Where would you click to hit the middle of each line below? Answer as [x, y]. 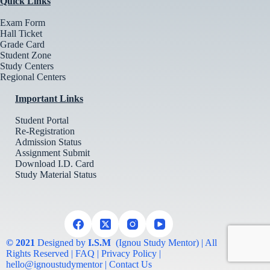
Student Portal [42, 120]
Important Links [49, 99]
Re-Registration [45, 131]
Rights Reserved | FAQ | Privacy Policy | [83, 253]
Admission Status [48, 142]
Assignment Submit [52, 153]
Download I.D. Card [55, 164]
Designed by [61, 243]
